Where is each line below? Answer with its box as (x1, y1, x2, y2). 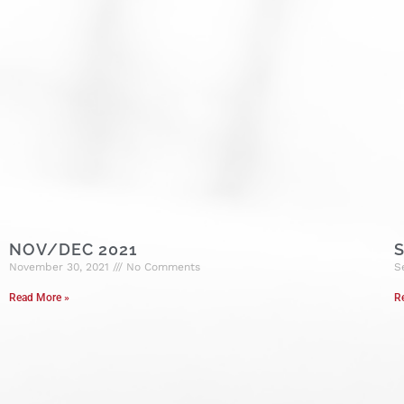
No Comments (123, 260, 200, 273)
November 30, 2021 (9, 260, 113, 273)
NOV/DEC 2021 (9, 239, 137, 259)
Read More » (9, 290, 69, 304)
